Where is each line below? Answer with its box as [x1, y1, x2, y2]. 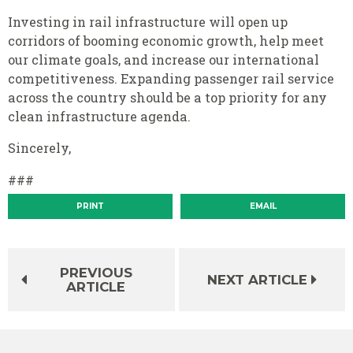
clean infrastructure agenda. [8, 108, 191, 125]
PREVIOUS [59, 265, 132, 281]
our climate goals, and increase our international [8, 51, 319, 69]
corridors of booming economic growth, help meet [8, 32, 324, 50]
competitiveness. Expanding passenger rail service [8, 70, 334, 87]
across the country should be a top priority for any [8, 89, 327, 106]
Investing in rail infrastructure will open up [8, 13, 288, 31]
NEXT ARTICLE [206, 272, 307, 288]
